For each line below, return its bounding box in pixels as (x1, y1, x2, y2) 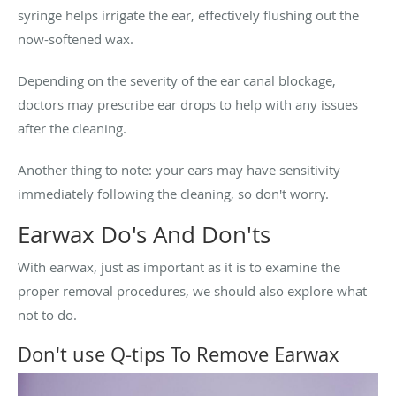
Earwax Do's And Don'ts (18, 218, 270, 250)
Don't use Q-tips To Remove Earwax (18, 340, 339, 367)
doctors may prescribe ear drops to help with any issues (18, 95, 358, 113)
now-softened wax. (18, 29, 133, 48)
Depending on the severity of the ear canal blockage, (18, 71, 336, 89)
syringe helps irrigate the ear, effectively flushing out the (18, 5, 359, 24)
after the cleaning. (18, 118, 126, 137)
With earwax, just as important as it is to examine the (18, 257, 340, 276)
